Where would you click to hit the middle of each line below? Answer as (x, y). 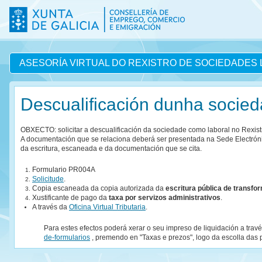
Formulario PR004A (64, 170)
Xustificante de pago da (70, 198)
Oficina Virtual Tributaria (107, 207)
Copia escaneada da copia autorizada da (99, 188)
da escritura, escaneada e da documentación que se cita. (111, 149)
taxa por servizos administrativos (165, 198)
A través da (51, 207)
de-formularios (67, 237)
